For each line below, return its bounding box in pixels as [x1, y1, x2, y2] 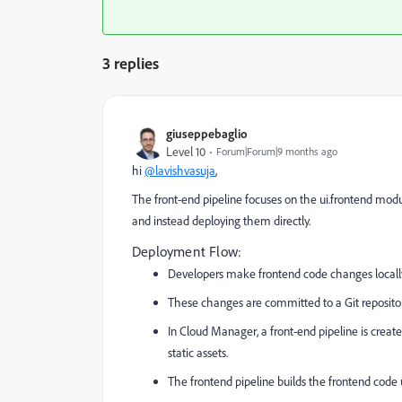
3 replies [102, 53, 159, 73]
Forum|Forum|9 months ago [216, 144, 337, 158]
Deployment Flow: [132, 242, 242, 260]
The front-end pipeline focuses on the [132, 191, 317, 207]
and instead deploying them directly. [132, 213, 310, 229]
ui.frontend [319, 191, 372, 207]
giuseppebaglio [166, 126, 248, 141]
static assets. [168, 345, 228, 361]
